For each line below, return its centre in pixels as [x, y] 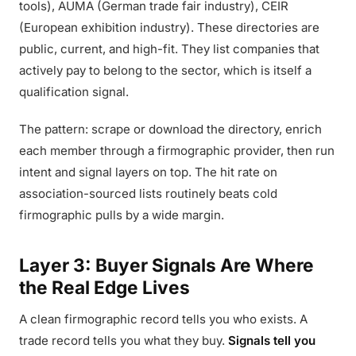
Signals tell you [272, 341]
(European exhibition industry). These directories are [169, 27]
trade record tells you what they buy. [124, 341]
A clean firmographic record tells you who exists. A [163, 319]
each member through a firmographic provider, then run [177, 151]
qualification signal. [74, 92]
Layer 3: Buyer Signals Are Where [166, 265]
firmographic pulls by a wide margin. [122, 215]
